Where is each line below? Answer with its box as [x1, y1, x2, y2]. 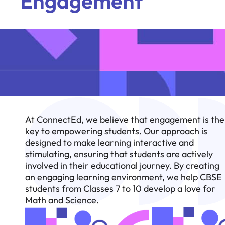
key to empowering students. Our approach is [25, 125, 207, 137]
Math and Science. [25, 194, 99, 206]
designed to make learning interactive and [25, 137, 194, 148]
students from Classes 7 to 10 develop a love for [25, 183, 215, 194]
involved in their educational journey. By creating [25, 160, 219, 171]
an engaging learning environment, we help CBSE [25, 171, 222, 183]
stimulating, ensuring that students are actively [25, 148, 213, 160]
